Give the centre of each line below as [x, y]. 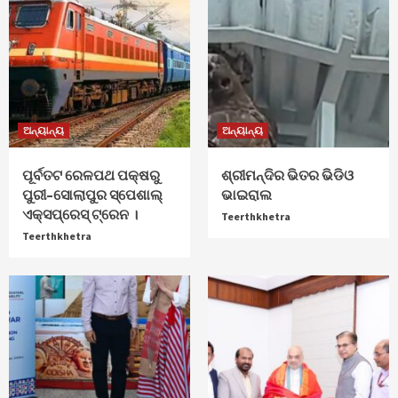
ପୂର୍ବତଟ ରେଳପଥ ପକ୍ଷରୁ [91, 175]
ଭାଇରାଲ [247, 194]
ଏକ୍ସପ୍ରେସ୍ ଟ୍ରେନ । [80, 214]
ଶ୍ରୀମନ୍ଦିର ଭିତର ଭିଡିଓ [287, 175]
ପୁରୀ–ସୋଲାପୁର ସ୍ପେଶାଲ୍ [92, 194]
